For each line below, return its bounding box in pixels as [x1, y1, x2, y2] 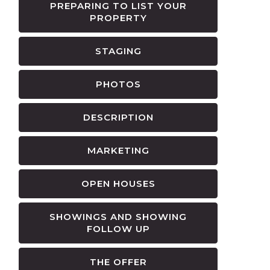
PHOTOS [95, 78, 141, 90]
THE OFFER [89, 256, 147, 268]
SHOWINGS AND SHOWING [49, 210, 187, 222]
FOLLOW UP [86, 222, 150, 234]
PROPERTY [89, 11, 147, 24]
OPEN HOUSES [81, 177, 155, 189]
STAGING [95, 45, 142, 57]
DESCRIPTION [83, 111, 154, 123]
